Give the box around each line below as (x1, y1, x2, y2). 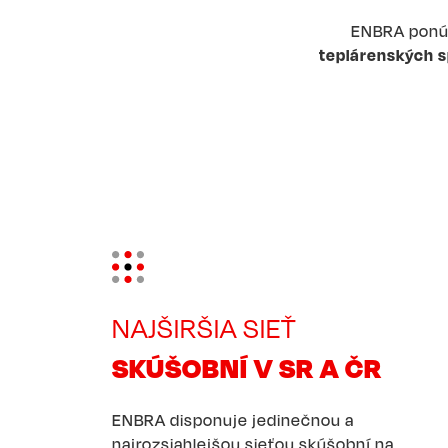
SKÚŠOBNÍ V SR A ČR (112, 351, 382, 384)
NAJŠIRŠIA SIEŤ (112, 312, 297, 344)
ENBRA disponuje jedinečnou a (112, 410, 354, 430)
